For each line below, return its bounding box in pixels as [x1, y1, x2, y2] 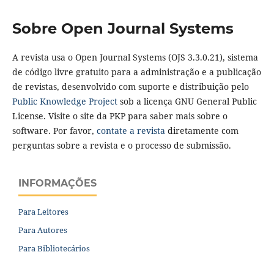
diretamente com [167, 125, 239, 136]
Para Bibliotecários [18, 242, 90, 254]
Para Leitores [18, 206, 68, 217]
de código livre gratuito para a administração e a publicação [12, 66, 261, 78]
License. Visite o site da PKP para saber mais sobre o [12, 110, 228, 122]
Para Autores [18, 224, 67, 235]
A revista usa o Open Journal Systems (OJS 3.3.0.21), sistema [12, 51, 258, 63]
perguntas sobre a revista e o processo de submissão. [12, 139, 231, 151]
